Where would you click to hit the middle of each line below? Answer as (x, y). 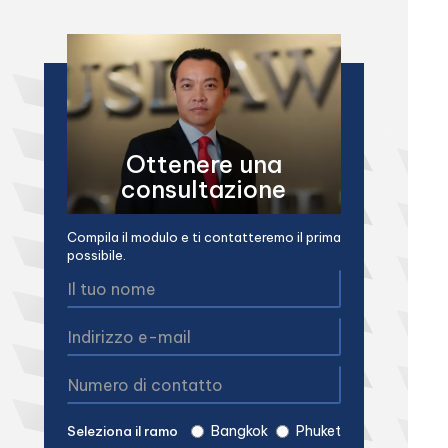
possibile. (96, 255)
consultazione (204, 189)
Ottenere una (203, 164)
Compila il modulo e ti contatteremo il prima (203, 237)
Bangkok (239, 431)
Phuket (318, 431)
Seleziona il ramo (122, 430)
